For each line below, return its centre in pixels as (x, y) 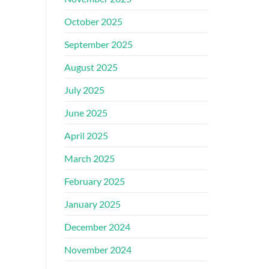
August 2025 (91, 67)
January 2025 (92, 204)
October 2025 (93, 22)
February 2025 (95, 181)
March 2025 (89, 159)
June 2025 (86, 113)
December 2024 (97, 227)
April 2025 (86, 136)
